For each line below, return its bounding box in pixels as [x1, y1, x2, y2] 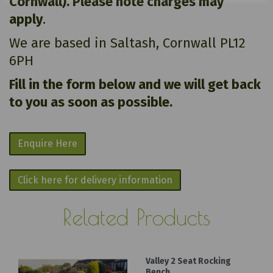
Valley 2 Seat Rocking [146, 256, 231, 267]
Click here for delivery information [18, 174, 172, 186]
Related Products [63, 204, 210, 230]
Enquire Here [18, 138, 77, 150]
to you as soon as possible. [9, 94, 172, 111]
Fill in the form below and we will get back [9, 76, 261, 93]
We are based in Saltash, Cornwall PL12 [9, 35, 246, 52]
